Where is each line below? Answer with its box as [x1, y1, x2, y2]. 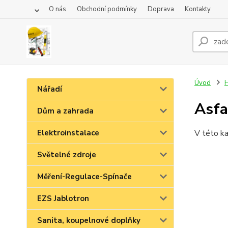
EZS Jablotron [37, 193, 89, 204]
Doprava [148, 5, 174, 14]
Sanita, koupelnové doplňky [37, 215, 140, 225]
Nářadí [37, 84, 62, 94]
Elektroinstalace [37, 128, 99, 138]
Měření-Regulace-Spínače [37, 172, 132, 182]
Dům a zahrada [37, 106, 94, 116]
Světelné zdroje [37, 150, 96, 160]
